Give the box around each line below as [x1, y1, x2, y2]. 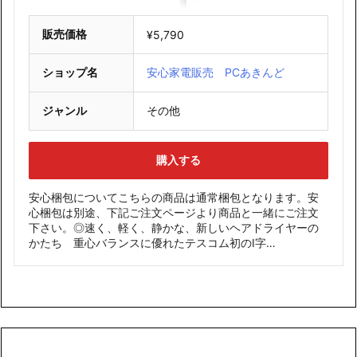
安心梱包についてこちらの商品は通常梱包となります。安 [29, 190, 319, 205]
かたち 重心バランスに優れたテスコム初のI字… [29, 236, 276, 250]
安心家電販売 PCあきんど [147, 65, 284, 80]
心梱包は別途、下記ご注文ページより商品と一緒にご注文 [29, 206, 319, 220]
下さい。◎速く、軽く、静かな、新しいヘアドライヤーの [29, 221, 319, 235]
